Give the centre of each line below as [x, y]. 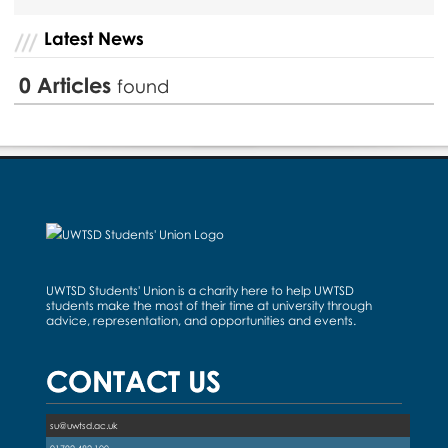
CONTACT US [133, 380]
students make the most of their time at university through [209, 305]
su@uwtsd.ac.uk [84, 425]
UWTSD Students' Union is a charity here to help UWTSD [200, 290]
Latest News [94, 38]
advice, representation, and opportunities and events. [201, 320]
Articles [77, 85]
